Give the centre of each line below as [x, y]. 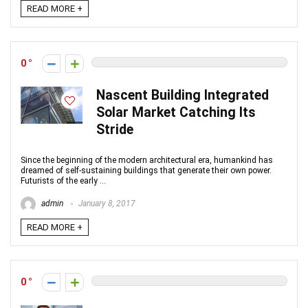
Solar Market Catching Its [176, 112]
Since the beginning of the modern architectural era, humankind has [147, 160]
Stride [115, 130]
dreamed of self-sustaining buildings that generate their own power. [146, 170]
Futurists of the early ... [63, 181]
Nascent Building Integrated [183, 95]
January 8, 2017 [106, 204]
